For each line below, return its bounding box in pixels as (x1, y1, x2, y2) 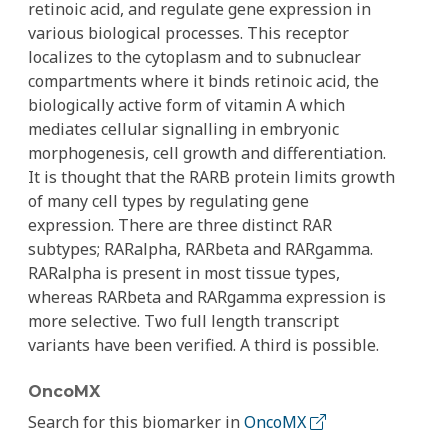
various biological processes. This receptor (28, 22, 349, 44)
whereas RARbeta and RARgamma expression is (28, 286, 386, 308)
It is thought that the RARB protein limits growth (28, 166, 395, 188)
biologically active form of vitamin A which (28, 94, 345, 116)
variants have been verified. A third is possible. (28, 334, 379, 356)
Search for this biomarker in (28, 411, 244, 433)
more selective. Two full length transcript (28, 310, 339, 332)
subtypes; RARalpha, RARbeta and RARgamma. (28, 238, 373, 260)
